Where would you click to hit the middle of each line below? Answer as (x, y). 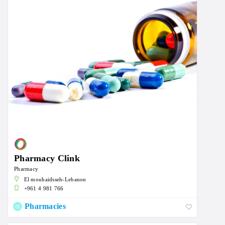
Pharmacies (45, 206)
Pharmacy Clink (47, 158)
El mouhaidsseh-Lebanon (55, 180)
